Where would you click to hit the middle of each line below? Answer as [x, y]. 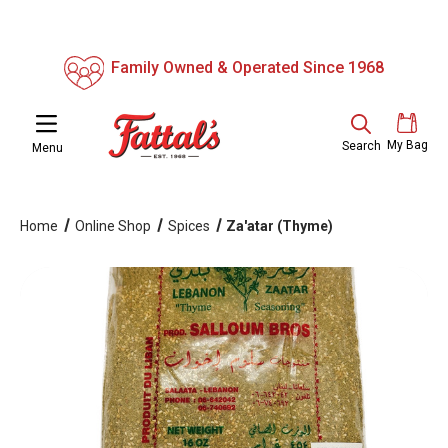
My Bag [407, 145]
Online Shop [112, 226]
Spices [188, 226]
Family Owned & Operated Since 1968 [247, 67]
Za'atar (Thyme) [280, 226]
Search [361, 146]
